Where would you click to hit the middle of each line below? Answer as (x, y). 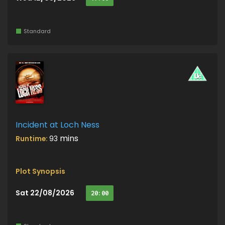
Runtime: (32, 139)
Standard (37, 31)
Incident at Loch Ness (58, 125)
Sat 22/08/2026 (45, 193)
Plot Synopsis (40, 171)
